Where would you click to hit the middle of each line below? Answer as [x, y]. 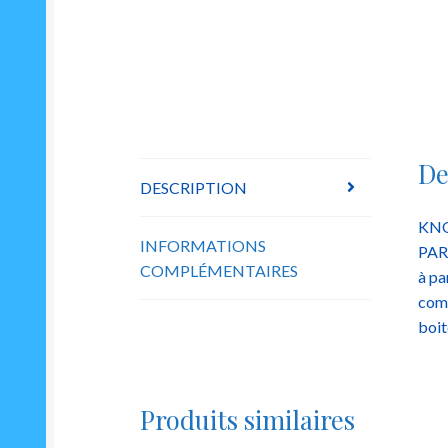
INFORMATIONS [203, 245]
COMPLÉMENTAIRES [219, 270]
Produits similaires [248, 418]
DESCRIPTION [194, 187]
